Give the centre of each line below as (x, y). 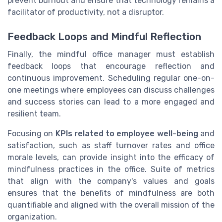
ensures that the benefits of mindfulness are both (111, 193)
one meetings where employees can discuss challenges (111, 90)
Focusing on (31, 133)
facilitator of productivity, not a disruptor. (86, 12)
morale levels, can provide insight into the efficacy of (111, 157)
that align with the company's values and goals (111, 181)
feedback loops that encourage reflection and (111, 66)
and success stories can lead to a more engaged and (111, 102)
